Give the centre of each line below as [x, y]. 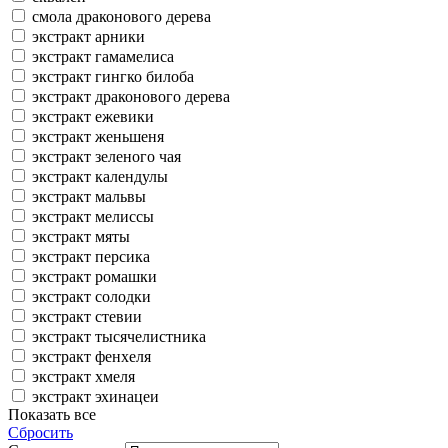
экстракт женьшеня [98, 136]
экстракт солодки [91, 296]
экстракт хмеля [83, 376]
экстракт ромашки [94, 276]
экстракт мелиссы [93, 216]
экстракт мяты [81, 236]
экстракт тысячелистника [119, 336]
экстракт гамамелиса [103, 56]
